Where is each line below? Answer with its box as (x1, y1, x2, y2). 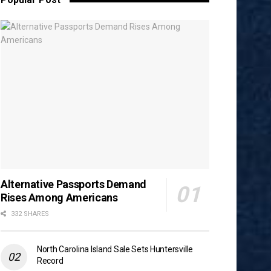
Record (37, 256, 64, 266)
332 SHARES (9, 210, 49, 218)
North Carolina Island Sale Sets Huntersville (37, 244, 193, 255)
